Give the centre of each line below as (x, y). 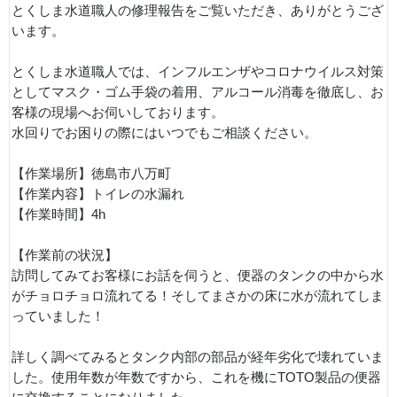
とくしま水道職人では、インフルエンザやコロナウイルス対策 (198, 72)
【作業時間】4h (58, 214)
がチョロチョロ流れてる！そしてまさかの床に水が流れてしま (198, 296)
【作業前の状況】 (65, 255)
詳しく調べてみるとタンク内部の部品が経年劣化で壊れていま (198, 357)
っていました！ (58, 316)
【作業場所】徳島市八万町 (91, 174)
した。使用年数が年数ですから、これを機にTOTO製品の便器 (196, 378)
